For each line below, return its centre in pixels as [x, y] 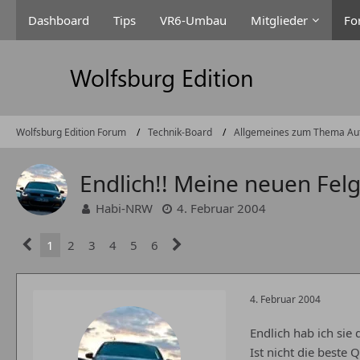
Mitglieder [279, 20]
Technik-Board [180, 132]
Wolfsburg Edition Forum [71, 132]
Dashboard [59, 20]
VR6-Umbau [193, 20]
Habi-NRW [124, 208]
